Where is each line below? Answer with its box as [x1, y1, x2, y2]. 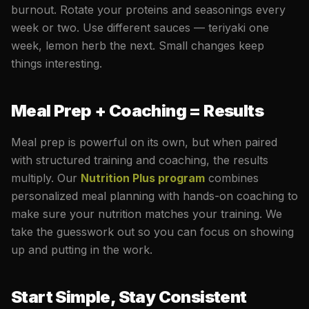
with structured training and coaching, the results [11, 152, 268, 167]
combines [205, 170, 259, 185]
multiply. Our [11, 170, 81, 185]
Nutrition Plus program [81, 170, 205, 185]
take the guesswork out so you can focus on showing [11, 224, 294, 239]
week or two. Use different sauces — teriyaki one [11, 20, 269, 34]
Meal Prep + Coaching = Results [11, 100, 263, 121]
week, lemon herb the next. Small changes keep [11, 38, 264, 52]
